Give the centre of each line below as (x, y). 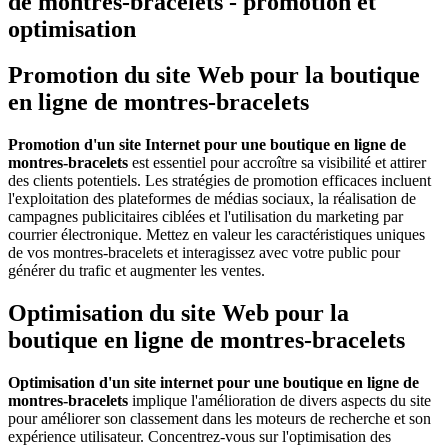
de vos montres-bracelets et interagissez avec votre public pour (204, 253)
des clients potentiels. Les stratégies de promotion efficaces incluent (219, 181)
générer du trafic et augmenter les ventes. (136, 271)
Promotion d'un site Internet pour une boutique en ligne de (207, 145)
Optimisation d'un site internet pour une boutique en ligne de (213, 383)
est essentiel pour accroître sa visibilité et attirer (279, 163)
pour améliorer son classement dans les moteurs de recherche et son (219, 419)
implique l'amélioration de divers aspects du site (281, 401)
